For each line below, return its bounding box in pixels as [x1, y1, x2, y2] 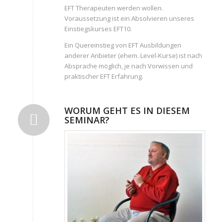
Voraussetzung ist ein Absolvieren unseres [64, 14, 194, 23]
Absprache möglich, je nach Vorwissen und [64, 61, 193, 70]
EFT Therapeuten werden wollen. [64, 3, 163, 13]
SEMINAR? [64, 113, 110, 126]
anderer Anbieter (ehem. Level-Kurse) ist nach [64, 51, 202, 60]
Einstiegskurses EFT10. [64, 24, 132, 34]
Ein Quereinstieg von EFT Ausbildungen [64, 40, 181, 50]
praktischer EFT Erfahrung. [64, 71, 143, 81]
